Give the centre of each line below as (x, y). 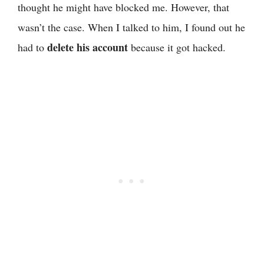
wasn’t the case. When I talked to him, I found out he (131, 27)
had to (32, 47)
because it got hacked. (177, 47)
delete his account (88, 47)
